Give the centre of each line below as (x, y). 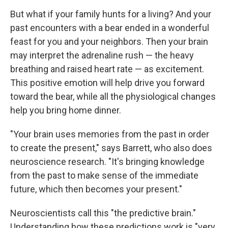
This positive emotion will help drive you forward (107, 82)
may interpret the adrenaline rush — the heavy (102, 55)
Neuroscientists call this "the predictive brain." (103, 213)
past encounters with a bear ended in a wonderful (110, 27)
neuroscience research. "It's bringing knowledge (107, 161)
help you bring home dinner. (66, 110)
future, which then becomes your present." (96, 189)
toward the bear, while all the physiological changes (113, 96)
